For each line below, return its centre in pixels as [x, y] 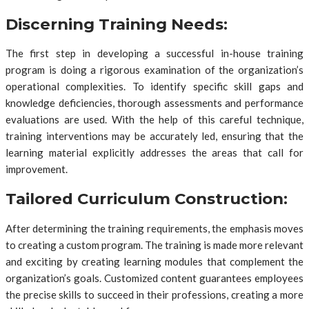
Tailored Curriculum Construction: [147, 199]
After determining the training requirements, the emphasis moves [154, 228]
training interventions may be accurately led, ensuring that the [154, 136]
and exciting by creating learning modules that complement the [154, 261]
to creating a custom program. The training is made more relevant [154, 245]
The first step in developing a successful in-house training [154, 53]
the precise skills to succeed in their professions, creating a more [154, 294]
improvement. [37, 169]
